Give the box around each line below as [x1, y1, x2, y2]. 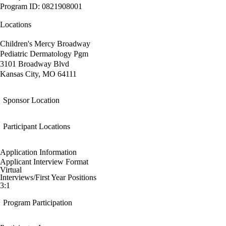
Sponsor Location [3, 96, 60, 105]
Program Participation [3, 198, 72, 207]
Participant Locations [3, 122, 70, 131]
